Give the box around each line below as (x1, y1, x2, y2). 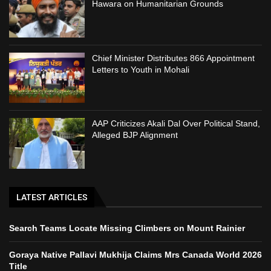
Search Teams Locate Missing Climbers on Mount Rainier (9, 223, 245, 233)
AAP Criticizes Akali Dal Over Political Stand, (92, 119, 261, 129)
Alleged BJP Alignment (92, 130, 178, 140)
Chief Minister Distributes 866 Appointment (92, 53, 255, 63)
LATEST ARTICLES (16, 192, 87, 202)
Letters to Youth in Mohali (92, 64, 190, 74)
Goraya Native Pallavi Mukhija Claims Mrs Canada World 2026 (9, 249, 262, 260)
